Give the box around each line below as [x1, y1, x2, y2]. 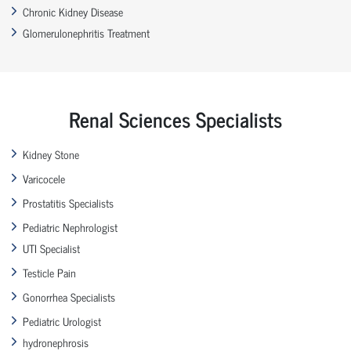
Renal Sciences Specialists [69, 101, 282, 136]
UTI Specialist [23, 238, 80, 257]
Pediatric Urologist [23, 311, 101, 330]
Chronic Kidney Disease [23, 2, 123, 20]
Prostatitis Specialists [23, 193, 114, 212]
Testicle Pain [23, 262, 76, 281]
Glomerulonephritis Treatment [23, 23, 150, 42]
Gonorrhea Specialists [23, 287, 115, 306]
